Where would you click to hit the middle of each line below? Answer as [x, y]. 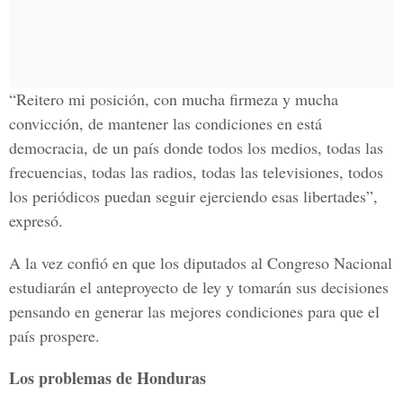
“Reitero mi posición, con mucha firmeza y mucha [174, 99]
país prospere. [54, 336]
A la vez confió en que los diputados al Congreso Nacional [201, 263]
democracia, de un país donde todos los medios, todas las [196, 148]
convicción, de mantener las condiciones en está [166, 123]
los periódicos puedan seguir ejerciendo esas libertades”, [193, 196]
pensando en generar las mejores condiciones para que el [194, 311]
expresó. [36, 220]
